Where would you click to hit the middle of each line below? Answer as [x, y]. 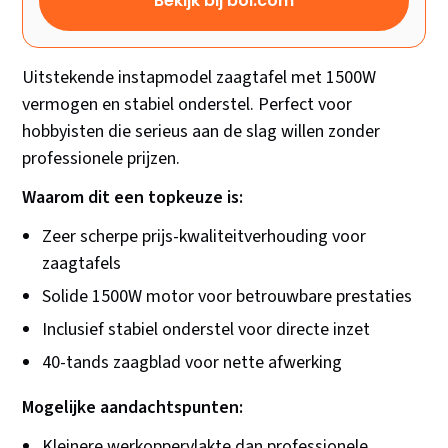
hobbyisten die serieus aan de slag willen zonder [201, 132]
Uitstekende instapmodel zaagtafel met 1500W [199, 78]
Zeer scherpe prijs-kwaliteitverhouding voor [204, 237]
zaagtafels [82, 264]
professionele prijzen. [101, 159]
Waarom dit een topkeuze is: [133, 198]
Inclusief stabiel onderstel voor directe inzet [206, 330]
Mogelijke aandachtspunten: [133, 408]
